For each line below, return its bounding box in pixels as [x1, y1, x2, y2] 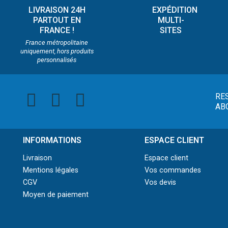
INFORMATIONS [23, 135, 81, 146]
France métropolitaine [25, 39, 89, 47]
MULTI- [157, 15, 184, 25]
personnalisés [37, 56, 77, 64]
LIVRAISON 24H [28, 5, 85, 15]
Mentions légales [23, 166, 78, 175]
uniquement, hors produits [20, 47, 94, 55]
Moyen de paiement [23, 190, 89, 199]
